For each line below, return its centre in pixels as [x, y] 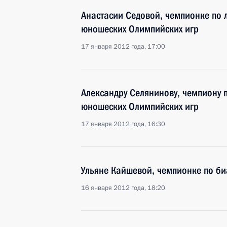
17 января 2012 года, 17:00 [123, 47]
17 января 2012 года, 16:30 [123, 124]
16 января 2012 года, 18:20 [123, 188]
